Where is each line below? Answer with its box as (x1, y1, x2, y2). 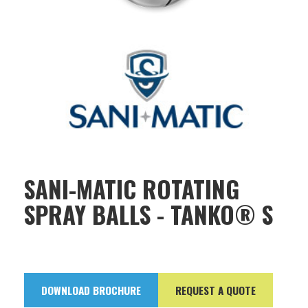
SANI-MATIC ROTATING (24, 170, 239, 206)
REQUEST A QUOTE (175, 282, 256, 298)
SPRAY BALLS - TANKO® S (24, 196, 273, 232)
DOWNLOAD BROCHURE (41, 282, 141, 298)
